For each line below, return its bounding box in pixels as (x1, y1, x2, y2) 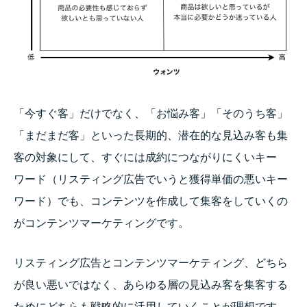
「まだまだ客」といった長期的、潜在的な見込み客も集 (14, 130, 288, 142)
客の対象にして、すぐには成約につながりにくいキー (14, 151, 277, 164)
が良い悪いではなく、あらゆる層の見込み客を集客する (14, 278, 288, 291)
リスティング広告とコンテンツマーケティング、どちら (14, 256, 288, 269)
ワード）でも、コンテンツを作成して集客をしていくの (14, 195, 288, 208)
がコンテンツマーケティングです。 (14, 217, 189, 230)
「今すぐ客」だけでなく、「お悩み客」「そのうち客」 (14, 108, 288, 120)
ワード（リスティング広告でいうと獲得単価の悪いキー (14, 173, 288, 186)
